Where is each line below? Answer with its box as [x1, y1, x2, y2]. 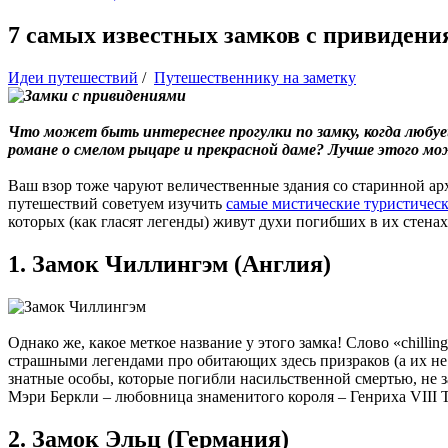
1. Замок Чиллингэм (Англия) [8, 250, 331, 277]
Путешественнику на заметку [154, 68, 356, 86]
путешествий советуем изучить [8, 194, 226, 212]
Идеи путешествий [8, 68, 138, 86]
